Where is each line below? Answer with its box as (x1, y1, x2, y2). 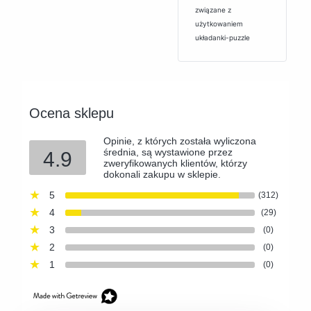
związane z (195, 5, 231, 14)
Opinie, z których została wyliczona (103, 135, 256, 146)
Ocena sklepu (29, 105, 114, 121)
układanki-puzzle (195, 33, 250, 42)
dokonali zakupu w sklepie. (103, 168, 221, 180)
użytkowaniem (195, 19, 243, 28)
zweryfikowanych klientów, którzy (103, 157, 247, 169)
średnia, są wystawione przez (103, 146, 233, 158)
